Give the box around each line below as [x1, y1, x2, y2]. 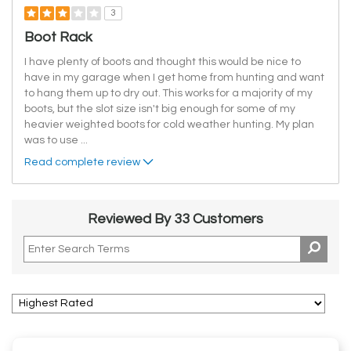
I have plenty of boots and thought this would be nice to [24, 56, 301, 68]
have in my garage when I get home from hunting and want [24, 72, 324, 84]
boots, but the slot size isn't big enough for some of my [24, 103, 295, 115]
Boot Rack [24, 30, 92, 45]
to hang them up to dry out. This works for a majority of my [24, 88, 313, 100]
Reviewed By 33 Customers [88, 212, 263, 227]
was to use [24, 135, 81, 147]
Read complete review [24, 157, 140, 168]
